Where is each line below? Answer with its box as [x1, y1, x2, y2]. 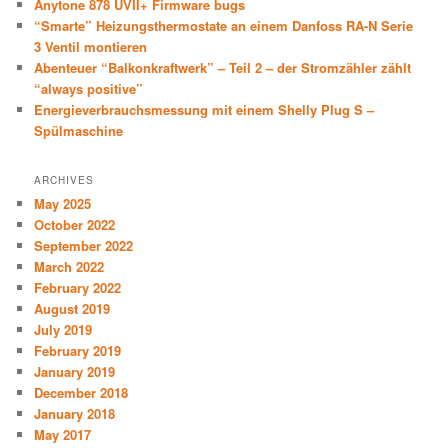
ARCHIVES [34, 173, 95, 188]
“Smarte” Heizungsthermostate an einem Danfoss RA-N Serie [34, 15, 414, 35]
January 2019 [34, 362, 116, 382]
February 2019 [34, 341, 122, 361]
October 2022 [34, 215, 116, 235]
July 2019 [34, 320, 93, 340]
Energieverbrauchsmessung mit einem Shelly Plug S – [34, 99, 375, 119]
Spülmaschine [34, 120, 124, 140]
